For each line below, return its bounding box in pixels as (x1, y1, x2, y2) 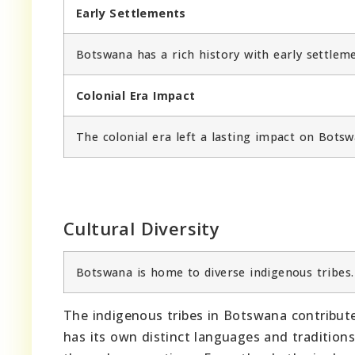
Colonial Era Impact (76, 87, 196, 103)
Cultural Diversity (63, 216, 220, 240)
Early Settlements (76, 5, 186, 21)
